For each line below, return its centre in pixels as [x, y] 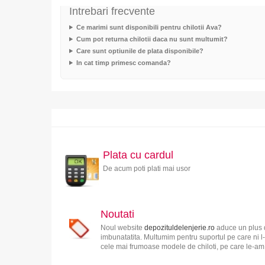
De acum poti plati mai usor [146, 168]
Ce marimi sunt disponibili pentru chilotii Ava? [149, 27]
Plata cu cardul [138, 155]
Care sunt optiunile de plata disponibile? [140, 51]
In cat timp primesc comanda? [123, 62]
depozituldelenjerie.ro [179, 227]
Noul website [122, 227]
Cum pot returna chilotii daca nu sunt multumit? [152, 39]
